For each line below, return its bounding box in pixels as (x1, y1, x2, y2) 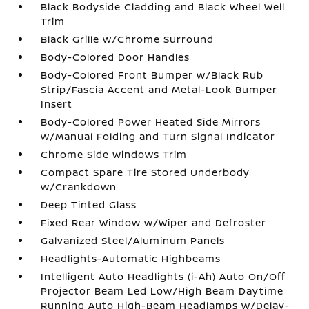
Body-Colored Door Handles (41, 50, 190, 63)
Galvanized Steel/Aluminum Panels (41, 234, 226, 247)
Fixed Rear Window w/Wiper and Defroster (41, 216, 267, 229)
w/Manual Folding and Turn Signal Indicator (41, 130, 276, 143)
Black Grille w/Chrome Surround (41, 32, 215, 46)
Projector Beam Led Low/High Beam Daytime (41, 284, 284, 297)
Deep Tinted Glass (41, 198, 137, 211)
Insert (41, 97, 73, 110)
